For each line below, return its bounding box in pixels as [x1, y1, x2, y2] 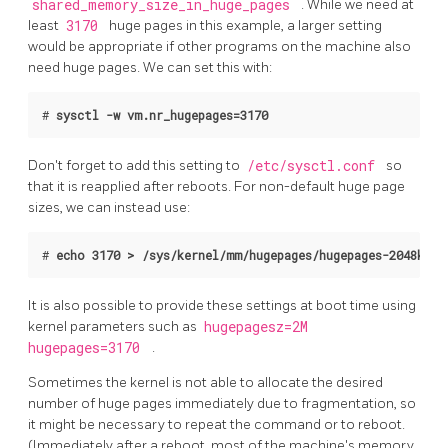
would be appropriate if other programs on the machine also [28, 38, 411, 56]
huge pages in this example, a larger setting [109, 17, 382, 35]
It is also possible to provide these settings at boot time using [28, 297, 416, 315]
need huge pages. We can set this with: [28, 59, 272, 77]
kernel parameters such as [28, 318, 200, 336]
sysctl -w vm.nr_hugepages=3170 [56, 107, 268, 124]
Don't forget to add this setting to [28, 157, 243, 175]
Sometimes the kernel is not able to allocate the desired [28, 374, 383, 392]
